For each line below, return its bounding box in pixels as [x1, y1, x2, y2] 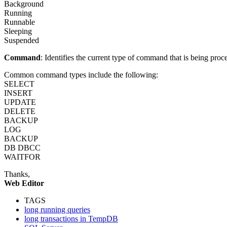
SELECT [4, 79, 34, 88]
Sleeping [4, 26, 32, 35]
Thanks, [4, 169, 30, 178]
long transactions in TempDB [24, 214, 118, 223]
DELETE [4, 106, 35, 116]
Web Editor [4, 178, 44, 187]
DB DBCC [4, 143, 41, 152]
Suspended [4, 35, 39, 45]
